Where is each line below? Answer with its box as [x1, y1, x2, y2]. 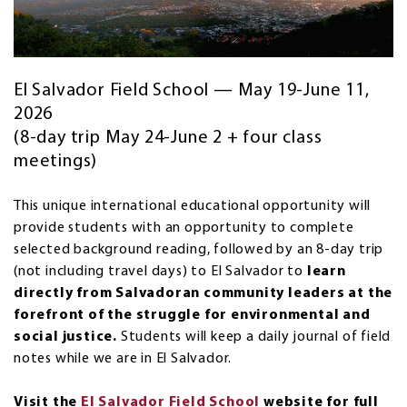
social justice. [14, 330, 121, 345]
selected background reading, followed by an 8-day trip [14, 243, 384, 258]
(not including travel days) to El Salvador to [14, 264, 303, 280]
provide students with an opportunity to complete [14, 221, 354, 236]
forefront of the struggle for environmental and [14, 308, 371, 323]
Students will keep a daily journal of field [120, 330, 392, 345]
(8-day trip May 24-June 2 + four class [14, 129, 323, 148]
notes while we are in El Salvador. [14, 352, 233, 367]
